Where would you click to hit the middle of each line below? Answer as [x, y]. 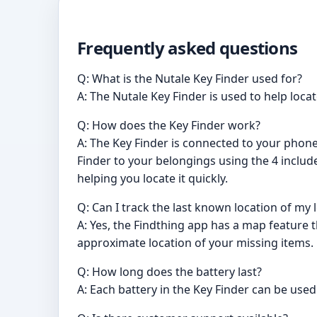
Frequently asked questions [188, 48]
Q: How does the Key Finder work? [169, 126]
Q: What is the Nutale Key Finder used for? [190, 79]
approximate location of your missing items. [195, 243]
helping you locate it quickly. [152, 179]
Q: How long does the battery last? [169, 272]
